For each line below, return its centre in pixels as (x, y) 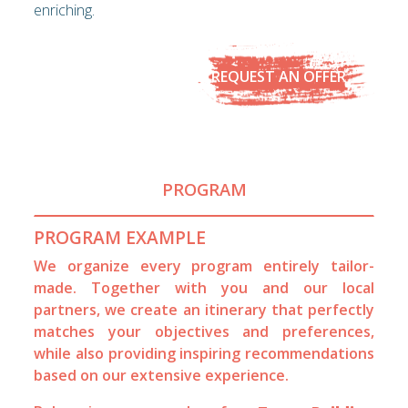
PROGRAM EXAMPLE (120, 237)
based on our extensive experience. (162, 375)
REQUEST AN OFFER (278, 77)
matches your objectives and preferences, (204, 331)
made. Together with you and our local (204, 287)
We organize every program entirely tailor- (204, 265)
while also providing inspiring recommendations (204, 353)
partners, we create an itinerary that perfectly (204, 309)
